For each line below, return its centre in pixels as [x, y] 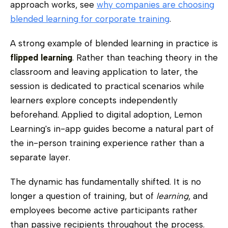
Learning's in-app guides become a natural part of [112, 129]
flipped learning [41, 57]
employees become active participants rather [104, 210]
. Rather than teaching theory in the [145, 57]
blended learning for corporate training [90, 19]
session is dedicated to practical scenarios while [107, 86]
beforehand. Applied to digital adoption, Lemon [106, 114]
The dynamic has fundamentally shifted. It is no [106, 181]
